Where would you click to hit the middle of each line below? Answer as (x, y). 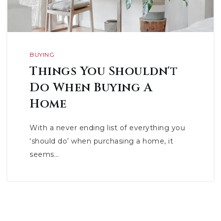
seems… (44, 154)
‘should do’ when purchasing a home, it (101, 141)
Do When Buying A (91, 88)
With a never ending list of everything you (107, 128)
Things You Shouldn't (104, 72)
